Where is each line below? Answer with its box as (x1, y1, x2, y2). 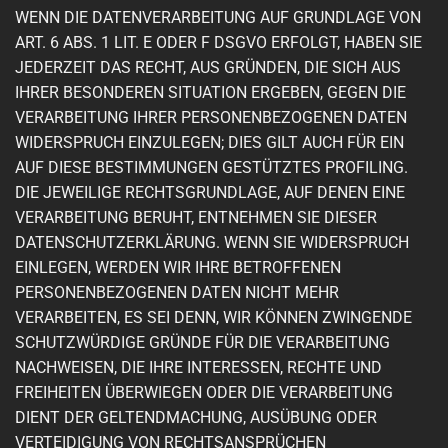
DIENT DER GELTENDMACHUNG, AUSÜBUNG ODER (15, 408, 377, 428)
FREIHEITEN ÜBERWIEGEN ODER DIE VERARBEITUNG (15, 383, 393, 403)
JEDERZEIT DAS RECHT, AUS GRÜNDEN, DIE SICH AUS (15, 58, 401, 78)
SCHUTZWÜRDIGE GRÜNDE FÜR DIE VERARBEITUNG (15, 333, 390, 353)
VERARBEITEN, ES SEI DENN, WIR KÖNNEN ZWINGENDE (15, 308, 412, 328)
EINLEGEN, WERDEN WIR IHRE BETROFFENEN (15, 258, 341, 278)
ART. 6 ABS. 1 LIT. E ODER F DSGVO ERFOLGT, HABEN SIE (15, 33, 422, 53)
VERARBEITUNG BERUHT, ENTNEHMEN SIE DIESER (15, 208, 377, 228)
